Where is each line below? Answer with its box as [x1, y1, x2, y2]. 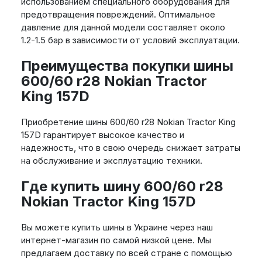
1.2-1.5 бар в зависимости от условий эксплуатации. [20, 35, 240, 46]
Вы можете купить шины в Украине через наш [20, 222, 213, 233]
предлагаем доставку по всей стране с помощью [20, 247, 232, 259]
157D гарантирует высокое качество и [20, 129, 184, 141]
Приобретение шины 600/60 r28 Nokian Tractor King [20, 116, 236, 128]
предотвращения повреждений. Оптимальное [20, 9, 215, 20]
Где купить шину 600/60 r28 [20, 178, 223, 195]
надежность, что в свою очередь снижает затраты [20, 142, 240, 154]
